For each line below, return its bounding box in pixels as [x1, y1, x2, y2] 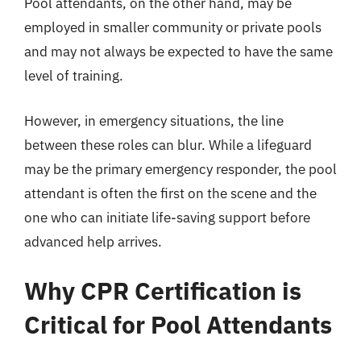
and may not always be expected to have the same [24, 43, 333, 60]
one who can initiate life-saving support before [24, 208, 310, 226]
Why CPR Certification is [24, 275, 301, 306]
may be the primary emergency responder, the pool [24, 160, 337, 178]
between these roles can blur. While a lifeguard [24, 135, 312, 154]
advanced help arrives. [24, 232, 162, 251]
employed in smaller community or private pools [24, 19, 322, 36]
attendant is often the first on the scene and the [24, 184, 317, 202]
